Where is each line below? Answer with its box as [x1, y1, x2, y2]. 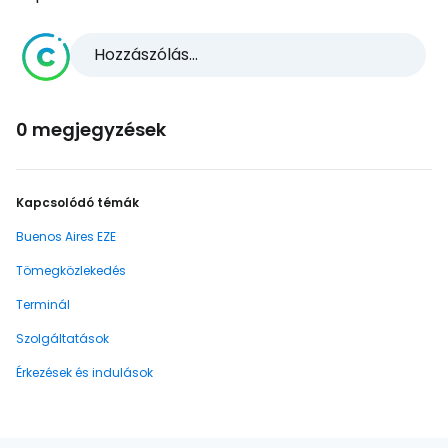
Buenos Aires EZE [16, 228, 116, 245]
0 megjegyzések [16, 117, 166, 142]
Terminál [16, 296, 70, 313]
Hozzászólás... [94, 43, 198, 66]
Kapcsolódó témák [16, 194, 139, 211]
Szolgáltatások [16, 330, 109, 347]
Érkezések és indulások [16, 364, 153, 381]
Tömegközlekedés [16, 262, 126, 279]
